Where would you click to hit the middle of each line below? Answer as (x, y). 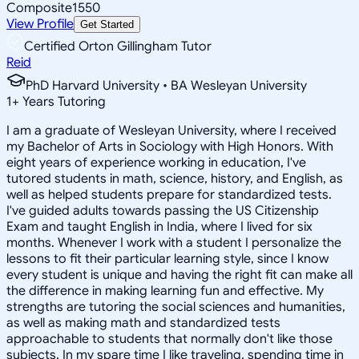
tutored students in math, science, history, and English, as (175, 178)
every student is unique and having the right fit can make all (179, 274)
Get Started (107, 24)
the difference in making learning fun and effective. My (165, 290)
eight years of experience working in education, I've (156, 162)
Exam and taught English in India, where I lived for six (159, 226)
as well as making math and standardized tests (143, 323)
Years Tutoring (63, 101)
